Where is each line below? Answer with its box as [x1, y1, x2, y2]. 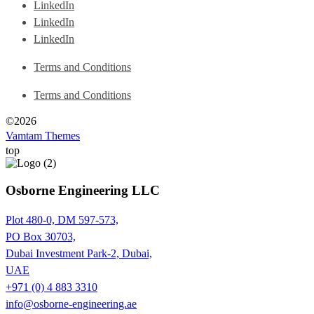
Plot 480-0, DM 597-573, [6, 213, 118, 226]
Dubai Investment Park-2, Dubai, [6, 247, 152, 259]
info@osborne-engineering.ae [6, 297, 137, 310]
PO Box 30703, [6, 230, 76, 243]
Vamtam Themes [6, 130, 80, 142]
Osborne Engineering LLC [6, 182, 160, 198]
